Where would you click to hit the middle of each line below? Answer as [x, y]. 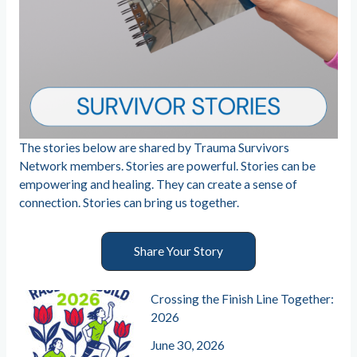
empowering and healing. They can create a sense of [158, 184]
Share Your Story [178, 251]
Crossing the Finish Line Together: [243, 299]
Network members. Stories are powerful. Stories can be [167, 165]
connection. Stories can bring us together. [129, 202]
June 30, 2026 [188, 345]
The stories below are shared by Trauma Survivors [154, 147]
